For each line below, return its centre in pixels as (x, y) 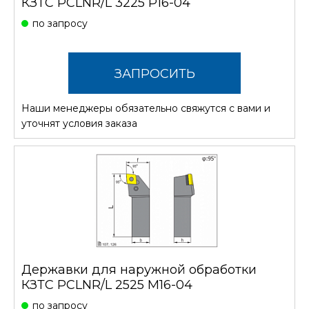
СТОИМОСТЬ (154, 116)
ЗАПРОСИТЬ (154, 74)
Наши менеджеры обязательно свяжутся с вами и (146, 109)
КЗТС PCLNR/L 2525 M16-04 (107, 285)
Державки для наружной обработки (139, 270)
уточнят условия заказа (79, 124)
